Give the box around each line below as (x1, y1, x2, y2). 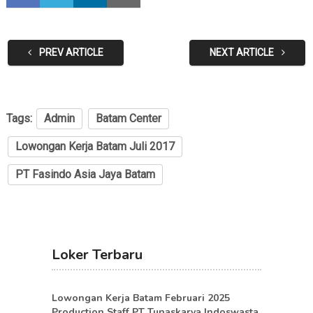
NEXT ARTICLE (210, 46, 277, 58)
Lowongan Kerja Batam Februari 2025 (52, 291, 230, 305)
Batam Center (95, 111, 161, 125)
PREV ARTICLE (36, 46, 103, 58)
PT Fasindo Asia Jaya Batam (15, 167, 155, 181)
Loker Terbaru (52, 245, 143, 264)
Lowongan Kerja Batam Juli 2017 (15, 139, 175, 153)
